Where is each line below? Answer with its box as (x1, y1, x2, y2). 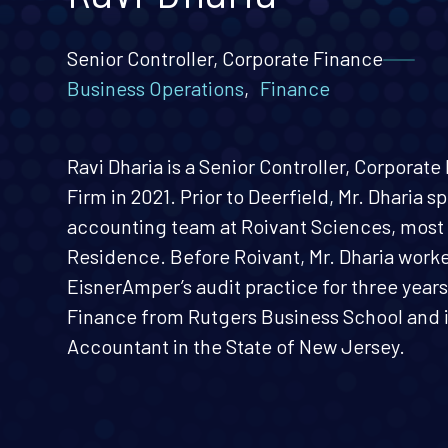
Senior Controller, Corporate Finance (67, 46, 384, 70)
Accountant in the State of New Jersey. (67, 334, 406, 358)
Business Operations (67, 76, 245, 100)
